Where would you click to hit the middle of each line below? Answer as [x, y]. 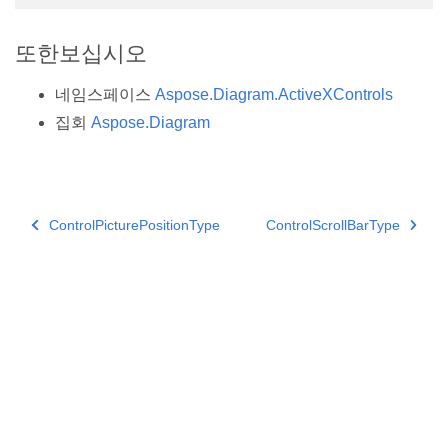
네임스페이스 [105, 94]
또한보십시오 [81, 53]
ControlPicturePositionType [134, 224]
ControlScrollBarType [332, 224]
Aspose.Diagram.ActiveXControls [274, 94]
